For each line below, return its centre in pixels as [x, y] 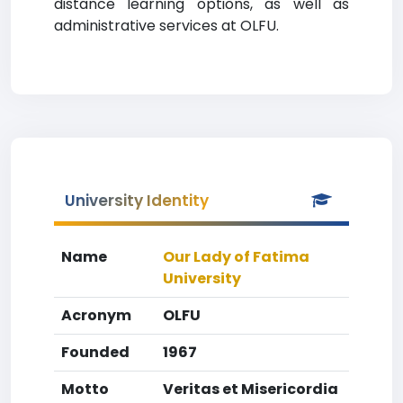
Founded [95, 352]
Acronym [96, 315]
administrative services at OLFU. [166, 26]
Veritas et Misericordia [251, 389]
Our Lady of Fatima [236, 257]
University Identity [137, 201]
